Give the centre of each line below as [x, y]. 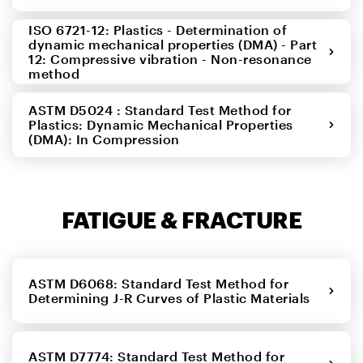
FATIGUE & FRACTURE [181, 219]
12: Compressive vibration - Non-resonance [170, 58]
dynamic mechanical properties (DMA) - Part [173, 44]
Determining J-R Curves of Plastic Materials [173, 297]
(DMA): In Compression [108, 139]
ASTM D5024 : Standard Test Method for [160, 109]
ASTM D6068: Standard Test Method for [158, 283]
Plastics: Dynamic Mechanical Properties [161, 124]
